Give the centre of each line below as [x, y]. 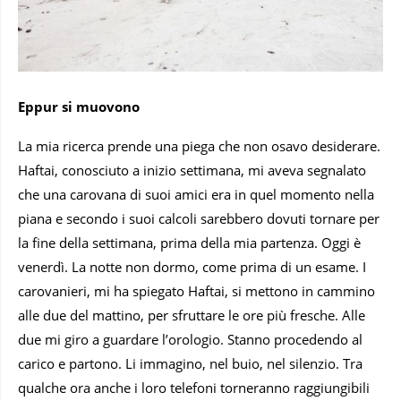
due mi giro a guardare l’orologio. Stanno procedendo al [190, 339]
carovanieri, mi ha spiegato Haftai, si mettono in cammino [196, 290]
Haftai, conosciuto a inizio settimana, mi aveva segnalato [192, 170]
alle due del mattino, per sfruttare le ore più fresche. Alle [192, 315]
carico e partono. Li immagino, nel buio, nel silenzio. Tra [190, 363]
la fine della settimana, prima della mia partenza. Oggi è [189, 242]
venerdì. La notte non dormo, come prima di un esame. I [192, 266]
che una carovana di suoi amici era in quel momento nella [196, 194]
